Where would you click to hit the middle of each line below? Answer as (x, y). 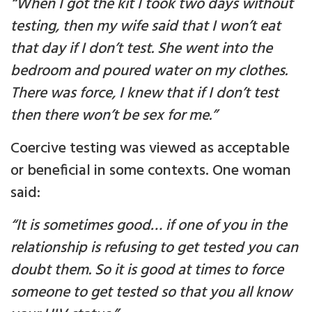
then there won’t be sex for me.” (114, 116)
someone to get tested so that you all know (151, 293)
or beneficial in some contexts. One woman (151, 171)
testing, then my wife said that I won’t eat (146, 27)
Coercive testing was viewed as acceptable (150, 149)
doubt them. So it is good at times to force (147, 271)
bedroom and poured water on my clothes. (149, 72)
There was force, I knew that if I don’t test (145, 94)
